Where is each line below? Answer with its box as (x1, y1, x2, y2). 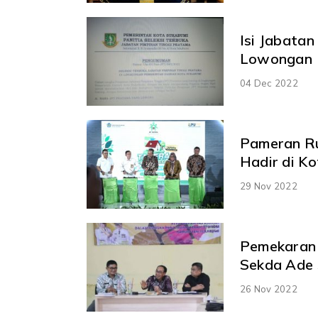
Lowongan (239, 49, 312, 67)
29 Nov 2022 (239, 180, 297, 192)
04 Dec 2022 (239, 77, 298, 89)
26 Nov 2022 (239, 283, 297, 295)
